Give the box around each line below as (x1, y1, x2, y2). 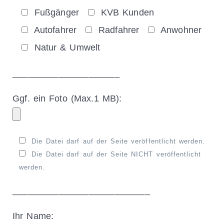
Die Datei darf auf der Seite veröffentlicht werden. (31, 137, 205, 145)
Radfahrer (98, 24, 139, 35)
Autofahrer (33, 24, 77, 35)
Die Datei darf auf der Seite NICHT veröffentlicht (31, 150, 201, 158)
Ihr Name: (12, 210, 54, 221)
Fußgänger (34, 7, 79, 17)
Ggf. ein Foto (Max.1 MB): (12, 93, 122, 103)
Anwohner (160, 24, 202, 35)
